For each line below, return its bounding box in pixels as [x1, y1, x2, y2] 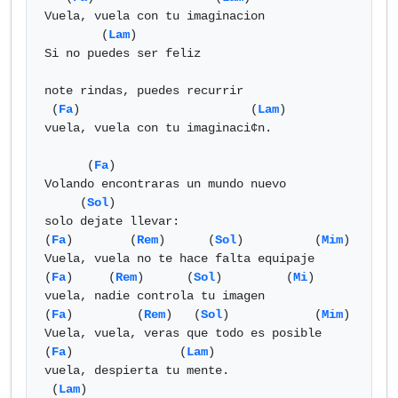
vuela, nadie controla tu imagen [44, 289, 265, 303]
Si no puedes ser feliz [44, 46, 201, 60]
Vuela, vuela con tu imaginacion [44, 9, 265, 23]
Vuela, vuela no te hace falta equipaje [44, 251, 314, 266]
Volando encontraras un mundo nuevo [44, 177, 300, 191]
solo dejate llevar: [44, 214, 179, 228]
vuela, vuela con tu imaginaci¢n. [44, 121, 272, 135]
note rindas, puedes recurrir [44, 84, 243, 98]
